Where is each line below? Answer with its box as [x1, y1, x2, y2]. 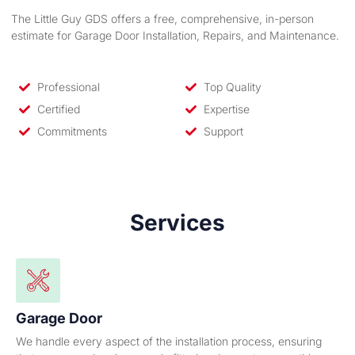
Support [203, 124, 243, 139]
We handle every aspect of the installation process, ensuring [16, 334, 322, 349]
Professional [36, 80, 100, 94]
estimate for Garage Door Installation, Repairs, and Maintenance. [11, 29, 339, 43]
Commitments [36, 124, 107, 139]
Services [130, 209, 225, 237]
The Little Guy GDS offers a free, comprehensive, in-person [11, 12, 314, 26]
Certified [36, 102, 80, 116]
